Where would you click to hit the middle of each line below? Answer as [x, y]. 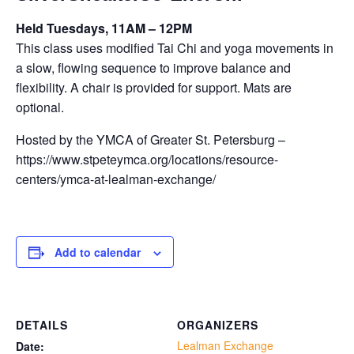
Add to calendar [98, 252]
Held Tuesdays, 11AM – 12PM [104, 28]
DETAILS [42, 325]
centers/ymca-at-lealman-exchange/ [116, 179]
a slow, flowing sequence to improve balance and [153, 68]
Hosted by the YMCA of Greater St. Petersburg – [151, 140]
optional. [40, 107]
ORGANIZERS [218, 325]
